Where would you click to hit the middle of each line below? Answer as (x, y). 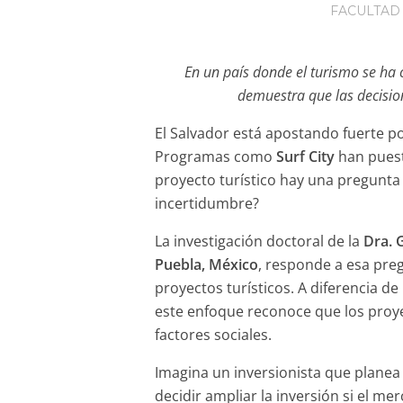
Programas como (216, 156)
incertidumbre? (207, 203)
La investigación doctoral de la (260, 241)
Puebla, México (207, 264)
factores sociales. (214, 334)
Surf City (306, 156)
